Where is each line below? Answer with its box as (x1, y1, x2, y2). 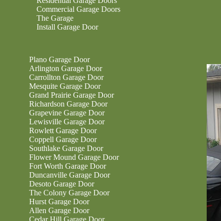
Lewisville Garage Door (29, 117, 105, 126)
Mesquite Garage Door (29, 82, 101, 90)
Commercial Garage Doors (37, 5, 120, 13)
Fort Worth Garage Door (29, 162, 106, 170)
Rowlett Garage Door (29, 126, 97, 135)
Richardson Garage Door (29, 100, 108, 108)
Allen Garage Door (29, 206, 89, 215)
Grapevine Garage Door (29, 109, 105, 117)
